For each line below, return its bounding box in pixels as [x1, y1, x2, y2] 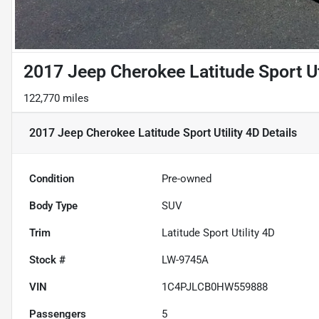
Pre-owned [162, 172, 212, 186]
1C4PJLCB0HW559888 [162, 281, 268, 294]
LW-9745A [162, 253, 209, 267]
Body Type [29, 199, 78, 213]
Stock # [29, 253, 66, 267]
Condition [29, 172, 74, 186]
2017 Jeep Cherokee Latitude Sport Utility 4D [29, 126, 259, 140]
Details [259, 126, 297, 140]
